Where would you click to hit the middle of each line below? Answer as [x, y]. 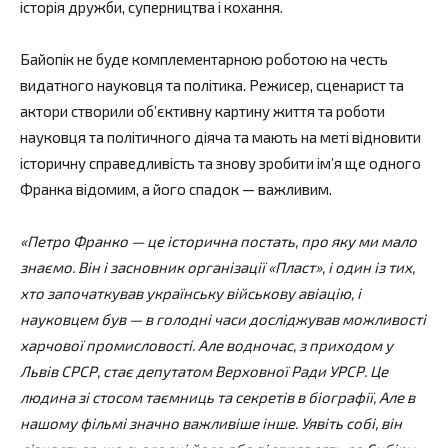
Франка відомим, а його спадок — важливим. [177, 188]
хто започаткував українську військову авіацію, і [190, 292]
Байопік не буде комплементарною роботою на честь [204, 58]
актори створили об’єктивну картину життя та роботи [202, 110]
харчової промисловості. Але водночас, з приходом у [206, 344]
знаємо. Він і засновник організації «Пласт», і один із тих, [217, 266]
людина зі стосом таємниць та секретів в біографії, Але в [217, 396]
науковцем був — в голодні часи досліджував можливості [223, 318]
